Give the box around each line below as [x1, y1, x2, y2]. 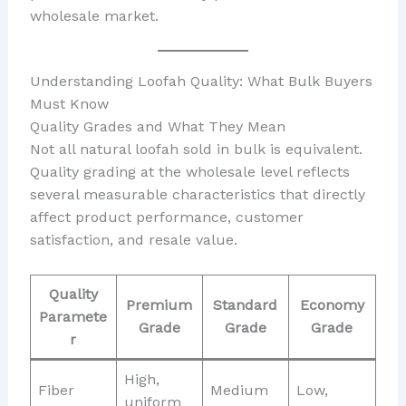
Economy [299, 295, 364, 314]
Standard [213, 295, 278, 314]
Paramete [39, 307, 108, 325]
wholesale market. [29, 6, 159, 24]
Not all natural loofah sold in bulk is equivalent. [29, 140, 362, 159]
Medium [209, 381, 268, 399]
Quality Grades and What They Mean [29, 118, 285, 136]
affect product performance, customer [29, 208, 304, 227]
